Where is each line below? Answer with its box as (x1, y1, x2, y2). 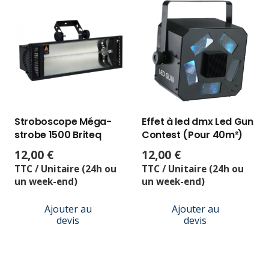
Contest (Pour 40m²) (142, 127, 243, 142)
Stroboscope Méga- (14, 114, 112, 128)
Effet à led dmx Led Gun (142, 114, 253, 128)
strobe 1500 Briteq (14, 127, 101, 142)
